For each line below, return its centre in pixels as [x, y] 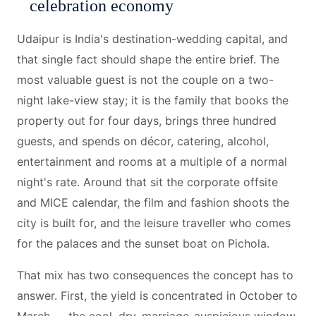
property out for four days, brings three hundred [147, 121]
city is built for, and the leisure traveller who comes [154, 223]
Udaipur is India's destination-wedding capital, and [152, 39]
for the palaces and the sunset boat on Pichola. [143, 243]
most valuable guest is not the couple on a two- [145, 80]
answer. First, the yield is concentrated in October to [157, 296]
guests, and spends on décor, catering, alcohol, [143, 141]
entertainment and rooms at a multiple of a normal [152, 162]
